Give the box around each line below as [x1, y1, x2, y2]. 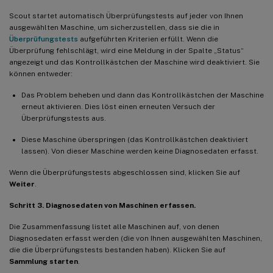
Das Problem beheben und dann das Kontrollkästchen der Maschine [21, 90, 264, 99]
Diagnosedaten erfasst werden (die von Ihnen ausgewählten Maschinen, [9, 233, 262, 243]
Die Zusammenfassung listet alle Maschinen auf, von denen [9, 222, 219, 231]
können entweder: [9, 69, 73, 78]
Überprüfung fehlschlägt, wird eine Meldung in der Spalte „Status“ [9, 46, 244, 55]
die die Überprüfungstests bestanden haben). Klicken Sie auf [9, 245, 225, 254]
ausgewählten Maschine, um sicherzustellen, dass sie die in [9, 23, 219, 32]
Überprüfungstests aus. [21, 113, 106, 122]
